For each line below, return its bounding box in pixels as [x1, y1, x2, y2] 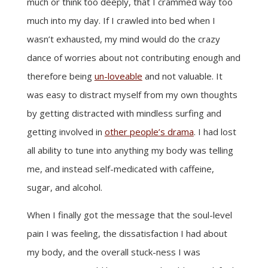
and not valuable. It [142, 70, 223, 82]
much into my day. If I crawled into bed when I [26, 14, 215, 26]
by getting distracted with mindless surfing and [26, 107, 221, 119]
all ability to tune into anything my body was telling [26, 144, 233, 156]
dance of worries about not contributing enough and [26, 51, 240, 63]
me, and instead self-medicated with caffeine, [26, 163, 214, 175]
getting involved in [26, 126, 105, 138]
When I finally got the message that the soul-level [26, 209, 232, 221]
